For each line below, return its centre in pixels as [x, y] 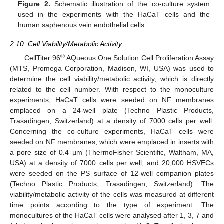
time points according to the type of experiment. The [112, 205]
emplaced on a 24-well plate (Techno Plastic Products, [112, 111]
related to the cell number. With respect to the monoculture [112, 90]
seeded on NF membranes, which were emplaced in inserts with [112, 142]
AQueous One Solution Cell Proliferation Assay [139, 58]
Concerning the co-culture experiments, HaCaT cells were [112, 132]
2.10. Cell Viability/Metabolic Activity [66, 44]
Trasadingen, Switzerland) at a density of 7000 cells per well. [112, 121]
